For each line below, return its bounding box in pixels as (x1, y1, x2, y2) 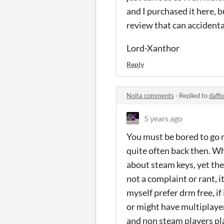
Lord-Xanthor (126, 42, 179, 53)
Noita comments (126, 91, 174, 99)
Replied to (179, 91, 209, 99)
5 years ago (144, 113, 182, 123)
